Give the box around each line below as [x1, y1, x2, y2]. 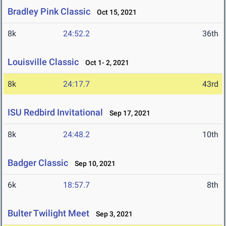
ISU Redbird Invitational [8, 107, 103, 118]
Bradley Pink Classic [8, 6, 90, 17]
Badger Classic [8, 157, 68, 168]
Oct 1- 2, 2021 [81, 59, 129, 67]
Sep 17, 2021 [105, 109, 150, 118]
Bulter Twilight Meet [8, 208, 89, 219]
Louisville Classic [8, 56, 79, 68]
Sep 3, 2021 [91, 210, 133, 218]
